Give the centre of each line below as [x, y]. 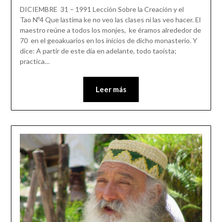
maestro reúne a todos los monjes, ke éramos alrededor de [110, 30]
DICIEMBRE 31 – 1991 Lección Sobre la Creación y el [102, 9]
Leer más [111, 89]
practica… [34, 61]
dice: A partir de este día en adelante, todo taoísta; [98, 51]
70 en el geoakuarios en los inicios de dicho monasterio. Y [108, 41]
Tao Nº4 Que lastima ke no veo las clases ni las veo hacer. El [110, 20]
